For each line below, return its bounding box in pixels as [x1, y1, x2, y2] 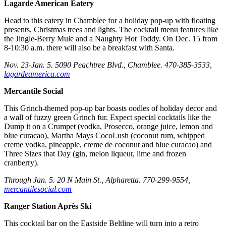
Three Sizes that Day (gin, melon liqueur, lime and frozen [4, 149, 186, 158]
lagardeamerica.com [4, 70, 70, 79]
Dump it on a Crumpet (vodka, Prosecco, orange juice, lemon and [4, 122, 213, 131]
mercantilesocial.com [4, 185, 72, 194]
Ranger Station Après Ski [4, 202, 91, 211]
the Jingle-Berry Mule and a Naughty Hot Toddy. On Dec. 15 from [4, 34, 217, 43]
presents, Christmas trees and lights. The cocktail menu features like [4, 25, 218, 34]
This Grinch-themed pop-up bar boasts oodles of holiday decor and [4, 104, 217, 113]
